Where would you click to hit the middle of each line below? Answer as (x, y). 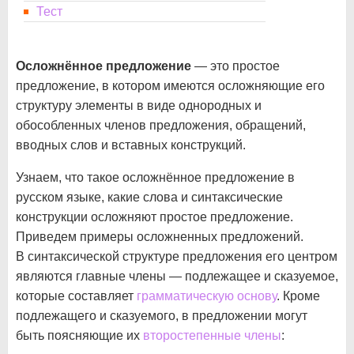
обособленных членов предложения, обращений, (161, 125)
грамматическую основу (207, 296)
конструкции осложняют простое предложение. (154, 217)
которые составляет (76, 296)
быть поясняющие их (79, 335)
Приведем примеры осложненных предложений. (160, 237)
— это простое (235, 66)
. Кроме (298, 296)
